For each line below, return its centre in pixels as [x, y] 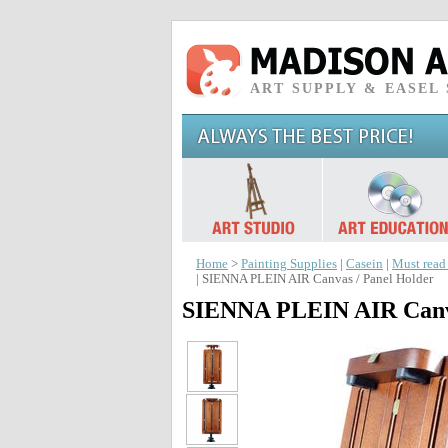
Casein [364, 264]
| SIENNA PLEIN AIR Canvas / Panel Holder [314, 279]
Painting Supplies [289, 264]
